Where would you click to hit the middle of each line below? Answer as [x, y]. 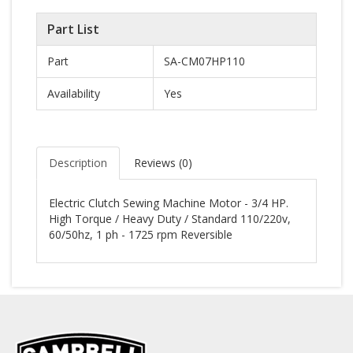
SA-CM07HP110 [204, 61]
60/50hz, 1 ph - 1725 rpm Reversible [141, 234]
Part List [73, 29]
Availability [74, 93]
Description [78, 163]
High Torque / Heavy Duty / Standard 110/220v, [170, 219]
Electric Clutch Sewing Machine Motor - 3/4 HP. [169, 203]
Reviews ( [158, 163]
